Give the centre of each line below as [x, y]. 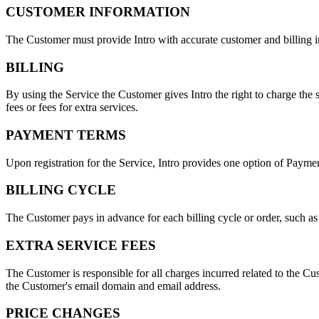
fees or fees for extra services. [72, 108]
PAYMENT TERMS [66, 135]
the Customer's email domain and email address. [113, 286]
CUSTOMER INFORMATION [98, 12]
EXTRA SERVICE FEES [81, 245]
